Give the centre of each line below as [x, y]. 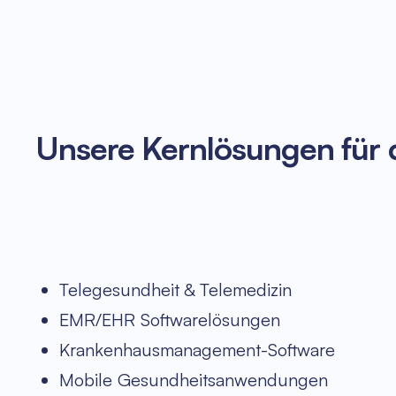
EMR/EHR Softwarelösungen [170, 320]
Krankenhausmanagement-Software [197, 350]
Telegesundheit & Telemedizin [175, 290]
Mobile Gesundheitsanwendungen [194, 380]
